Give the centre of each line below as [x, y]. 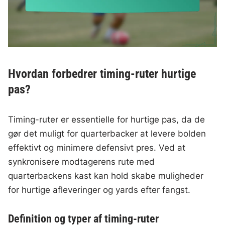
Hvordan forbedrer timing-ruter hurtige [102, 74]
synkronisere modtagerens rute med [82, 162]
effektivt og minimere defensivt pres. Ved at [97, 148]
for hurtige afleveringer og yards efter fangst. [99, 190]
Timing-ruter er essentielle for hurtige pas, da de [107, 120]
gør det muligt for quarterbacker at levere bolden [107, 134]
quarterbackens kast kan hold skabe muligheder [106, 176]
